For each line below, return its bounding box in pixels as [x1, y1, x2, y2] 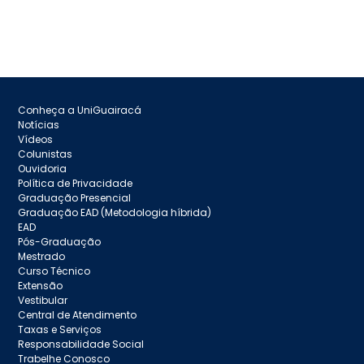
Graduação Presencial [18, 190, 132, 205]
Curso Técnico [18, 263, 91, 278]
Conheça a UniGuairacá [18, 102, 142, 117]
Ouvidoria [18, 161, 67, 175]
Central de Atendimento [18, 307, 137, 322]
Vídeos [18, 132, 54, 146]
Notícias [18, 117, 60, 132]
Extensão [18, 278, 63, 292]
